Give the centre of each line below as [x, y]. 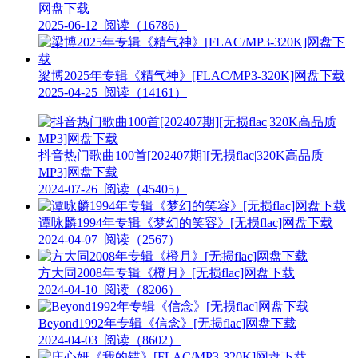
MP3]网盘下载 [78, 173]
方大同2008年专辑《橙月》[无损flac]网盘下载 [167, 273]
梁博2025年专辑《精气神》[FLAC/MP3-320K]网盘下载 [192, 76]
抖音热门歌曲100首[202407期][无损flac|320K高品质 [181, 156]
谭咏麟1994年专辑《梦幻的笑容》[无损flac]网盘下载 [186, 223]
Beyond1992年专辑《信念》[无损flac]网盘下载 [167, 324]
